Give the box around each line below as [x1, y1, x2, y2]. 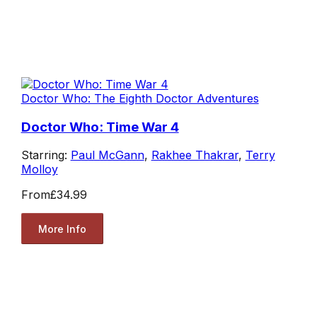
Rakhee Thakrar [151, 148, 238, 163]
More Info [38, 222, 86, 235]
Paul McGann [70, 148, 144, 163]
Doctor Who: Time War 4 [21, 118, 179, 135]
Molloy [21, 162, 58, 177]
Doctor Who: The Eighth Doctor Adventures [21, 91, 259, 105]
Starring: [21, 148, 71, 163]
